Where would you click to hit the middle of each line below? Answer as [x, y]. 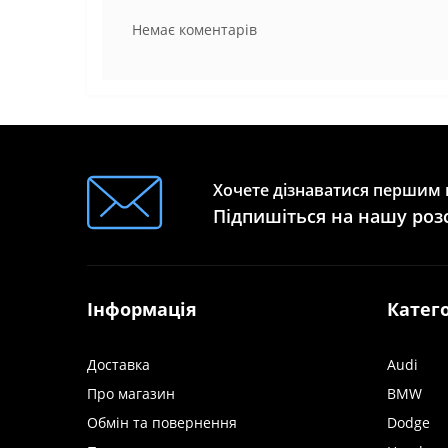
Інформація [142, 309]
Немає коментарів [194, 29]
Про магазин [131, 393]
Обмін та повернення [162, 422]
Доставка [118, 364]
